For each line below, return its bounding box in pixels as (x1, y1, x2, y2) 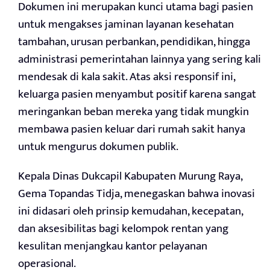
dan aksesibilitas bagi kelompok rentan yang (18, 219, 228, 238)
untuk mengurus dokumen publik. (18, 137, 178, 156)
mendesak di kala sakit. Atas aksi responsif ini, (18, 67, 235, 86)
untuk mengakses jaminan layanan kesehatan (18, 14, 234, 34)
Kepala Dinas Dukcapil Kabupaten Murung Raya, (18, 166, 242, 186)
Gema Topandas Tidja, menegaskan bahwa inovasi (18, 184, 255, 203)
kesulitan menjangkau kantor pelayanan (18, 236, 207, 256)
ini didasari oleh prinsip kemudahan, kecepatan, (18, 201, 243, 221)
